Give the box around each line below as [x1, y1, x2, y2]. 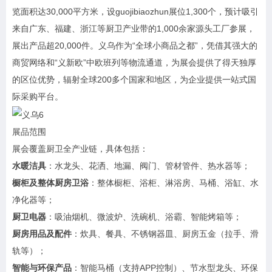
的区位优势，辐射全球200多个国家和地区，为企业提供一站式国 [12, 75, 256, 85]
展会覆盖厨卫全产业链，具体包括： [12, 143, 148, 154]
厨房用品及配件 [12, 228, 72, 239]
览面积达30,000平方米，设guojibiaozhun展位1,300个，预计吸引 [12, 7, 259, 17]
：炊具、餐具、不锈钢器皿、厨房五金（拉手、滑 [72, 228, 259, 239]
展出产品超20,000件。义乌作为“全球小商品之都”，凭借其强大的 [12, 41, 257, 51]
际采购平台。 [12, 92, 63, 102]
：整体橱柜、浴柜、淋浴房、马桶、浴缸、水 [89, 177, 259, 188]
